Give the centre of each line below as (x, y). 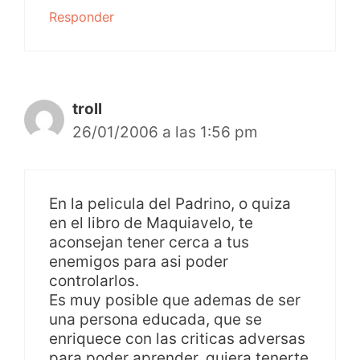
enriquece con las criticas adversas (177, 338)
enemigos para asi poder (139, 261)
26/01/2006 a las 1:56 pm (165, 133)
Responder (82, 17)
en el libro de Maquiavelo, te (151, 223)
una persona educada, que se (155, 319)
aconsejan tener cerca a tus (149, 242)
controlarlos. (94, 280)
